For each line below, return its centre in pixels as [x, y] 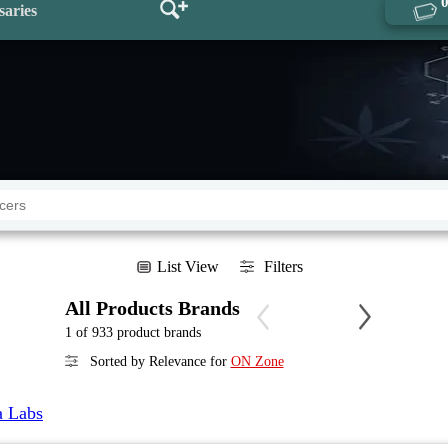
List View [187, 266]
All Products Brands [152, 308]
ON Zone [257, 361]
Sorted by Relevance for [158, 361]
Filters [283, 266]
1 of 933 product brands [132, 332]
